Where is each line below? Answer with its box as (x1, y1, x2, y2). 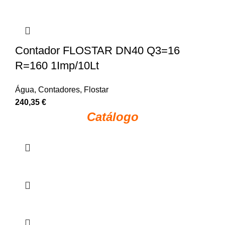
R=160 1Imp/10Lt (15, 59, 99, 72)
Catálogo (86, 110, 139, 124)
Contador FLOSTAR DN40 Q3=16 (15, 44, 180, 57)
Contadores (38, 85, 80, 94)
